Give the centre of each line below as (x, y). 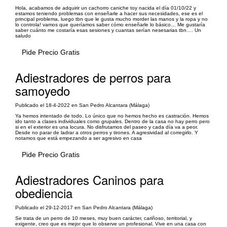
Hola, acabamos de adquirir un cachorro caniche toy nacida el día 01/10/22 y (106, 8)
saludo (23, 36)
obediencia (44, 193)
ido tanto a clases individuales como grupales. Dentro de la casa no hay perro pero (112, 121)
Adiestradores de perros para (93, 77)
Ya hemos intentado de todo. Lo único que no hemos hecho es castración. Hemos (112, 116)
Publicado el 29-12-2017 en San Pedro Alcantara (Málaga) (84, 207)
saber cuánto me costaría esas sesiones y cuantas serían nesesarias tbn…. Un (108, 30)
